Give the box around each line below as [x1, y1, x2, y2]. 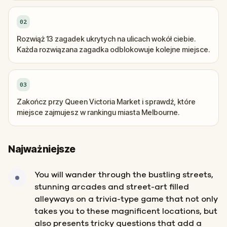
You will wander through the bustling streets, [34, 171, 213, 179]
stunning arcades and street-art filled [34, 183, 189, 191]
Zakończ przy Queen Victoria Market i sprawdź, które [17, 97, 196, 106]
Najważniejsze [8, 143, 76, 155]
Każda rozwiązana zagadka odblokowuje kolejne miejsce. [17, 45, 210, 54]
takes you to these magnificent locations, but [34, 207, 217, 215]
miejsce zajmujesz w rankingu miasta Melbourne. [17, 108, 179, 117]
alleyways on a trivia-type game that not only [34, 195, 218, 203]
